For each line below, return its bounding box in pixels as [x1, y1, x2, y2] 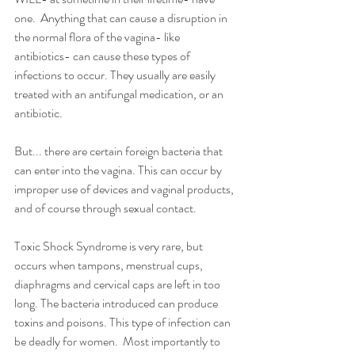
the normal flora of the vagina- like [14, 27, 182, 46]
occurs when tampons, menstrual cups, [14, 255, 205, 274]
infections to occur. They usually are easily [14, 65, 218, 84]
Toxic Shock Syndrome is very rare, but [14, 236, 205, 255]
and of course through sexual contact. [14, 198, 199, 217]
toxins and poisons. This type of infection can [14, 312, 233, 331]
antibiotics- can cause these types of [14, 46, 193, 65]
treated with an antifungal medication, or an [14, 84, 226, 103]
